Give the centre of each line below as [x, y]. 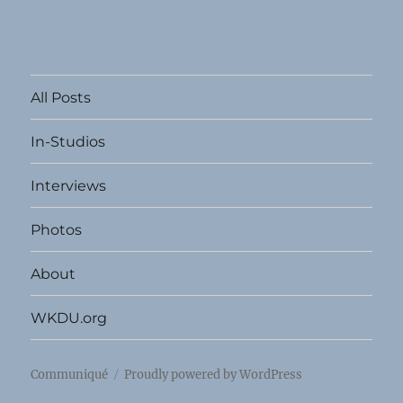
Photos [57, 229]
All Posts [61, 97]
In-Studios [68, 141]
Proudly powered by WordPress [214, 375]
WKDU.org [69, 318]
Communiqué [70, 375]
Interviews [69, 185]
